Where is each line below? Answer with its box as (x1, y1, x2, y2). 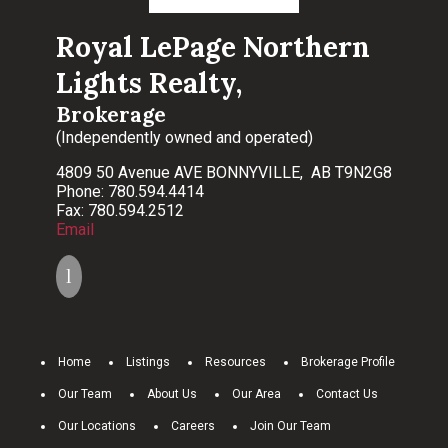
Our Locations (58, 418, 136, 433)
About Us (147, 386, 197, 401)
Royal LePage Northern (56, 28, 370, 65)
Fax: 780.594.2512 (56, 200, 184, 220)
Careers (171, 418, 215, 433)
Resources (205, 354, 266, 369)
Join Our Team (250, 418, 331, 433)
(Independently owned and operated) (56, 127, 313, 147)
